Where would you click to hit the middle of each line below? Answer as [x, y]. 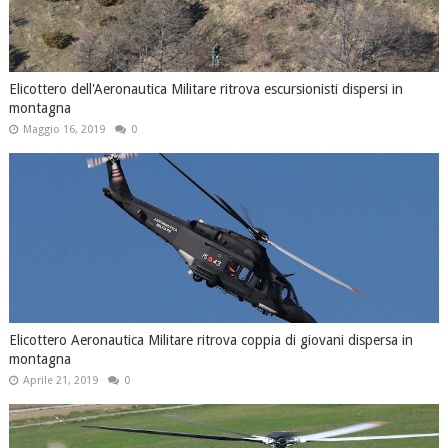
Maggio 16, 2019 [63, 129]
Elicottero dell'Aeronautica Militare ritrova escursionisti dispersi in [205, 88]
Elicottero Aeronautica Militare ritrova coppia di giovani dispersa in [210, 339]
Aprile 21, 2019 [60, 380]
